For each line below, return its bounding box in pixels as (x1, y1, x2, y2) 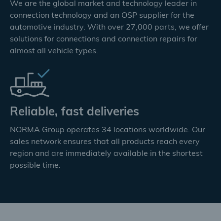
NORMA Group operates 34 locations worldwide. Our (10, 126, 205, 134)
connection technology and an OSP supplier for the (10, 12, 194, 20)
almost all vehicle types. (10, 47, 98, 55)
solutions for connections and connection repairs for (10, 36, 197, 43)
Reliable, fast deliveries (10, 107, 139, 118)
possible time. (10, 162, 61, 170)
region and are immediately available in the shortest (10, 150, 203, 158)
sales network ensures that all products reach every (10, 138, 200, 146)
